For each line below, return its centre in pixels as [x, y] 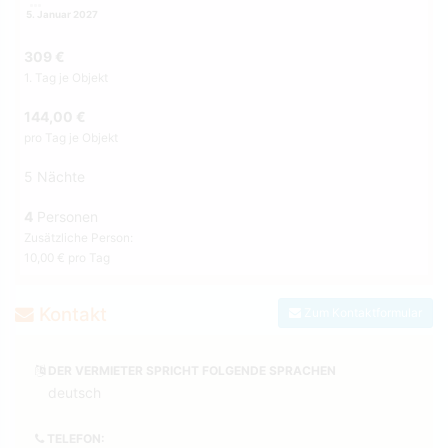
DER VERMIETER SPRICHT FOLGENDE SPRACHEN [190, 370]
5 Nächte [54, 176]
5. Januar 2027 [62, 14]
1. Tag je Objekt [66, 77]
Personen [65, 216]
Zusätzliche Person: [78, 237]
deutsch [74, 392]
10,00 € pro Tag [67, 257]
